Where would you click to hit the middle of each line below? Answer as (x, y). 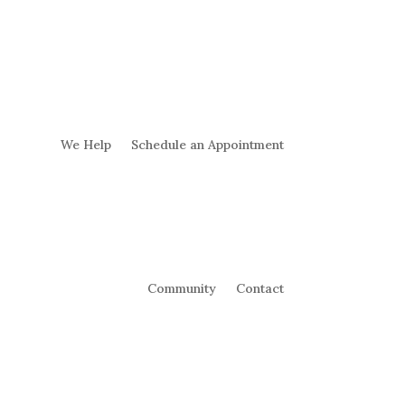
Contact (259, 288)
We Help (85, 144)
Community (181, 288)
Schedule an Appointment (207, 144)
